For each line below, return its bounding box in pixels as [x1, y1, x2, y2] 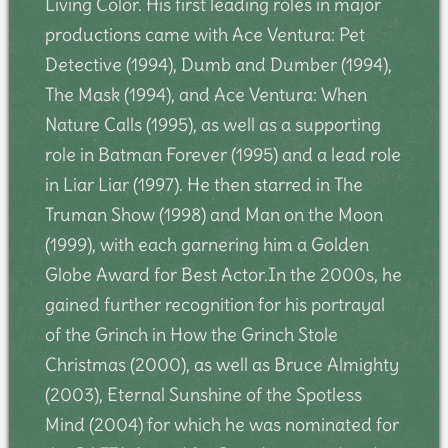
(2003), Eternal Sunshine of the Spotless [44, 382, 362, 406]
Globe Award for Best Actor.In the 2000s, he [44, 262, 402, 286]
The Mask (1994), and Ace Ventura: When [44, 82, 367, 106]
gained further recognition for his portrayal [44, 292, 385, 316]
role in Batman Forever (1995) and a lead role [44, 142, 401, 166]
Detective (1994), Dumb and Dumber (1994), [44, 52, 392, 76]
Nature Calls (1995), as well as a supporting [44, 112, 381, 136]
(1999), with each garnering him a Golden [44, 232, 369, 256]
